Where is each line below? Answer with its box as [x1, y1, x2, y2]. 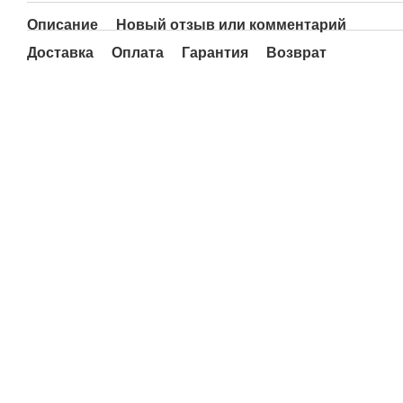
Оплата [112, 45, 164, 60]
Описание [27, 17, 98, 32]
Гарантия [182, 45, 248, 60]
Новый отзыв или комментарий [116, 17, 346, 32]
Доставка [27, 45, 94, 60]
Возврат [266, 45, 327, 60]
